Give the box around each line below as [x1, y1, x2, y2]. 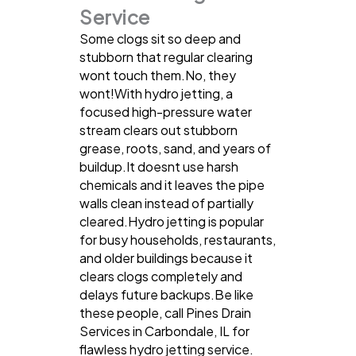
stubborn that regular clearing [79, 48, 253, 65]
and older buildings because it [79, 249, 253, 266]
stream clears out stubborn [79, 121, 238, 138]
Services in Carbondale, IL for [79, 322, 250, 339]
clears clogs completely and [79, 267, 242, 284]
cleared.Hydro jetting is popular [79, 212, 264, 230]
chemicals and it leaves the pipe [79, 176, 265, 193]
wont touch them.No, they [79, 66, 236, 83]
